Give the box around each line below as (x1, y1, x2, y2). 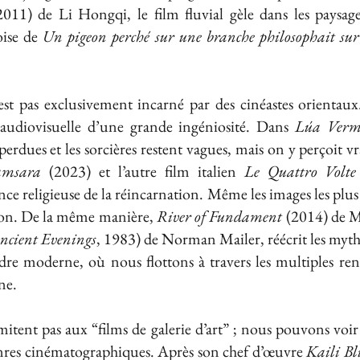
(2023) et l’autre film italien (41, 161, 244, 182)
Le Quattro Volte (243, 161, 357, 182)
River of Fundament (156, 206, 283, 227)
